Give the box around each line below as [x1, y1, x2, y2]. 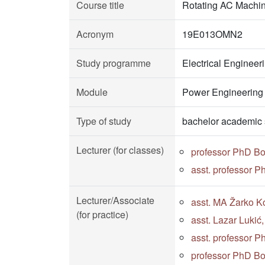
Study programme [76, 56, 151, 70]
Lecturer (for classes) [76, 143, 164, 157]
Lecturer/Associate [76, 193, 154, 207]
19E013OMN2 [182, 27, 243, 41]
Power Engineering [182, 85, 263, 99]
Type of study [76, 114, 131, 128]
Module [76, 85, 108, 99]
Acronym [76, 27, 114, 41]
